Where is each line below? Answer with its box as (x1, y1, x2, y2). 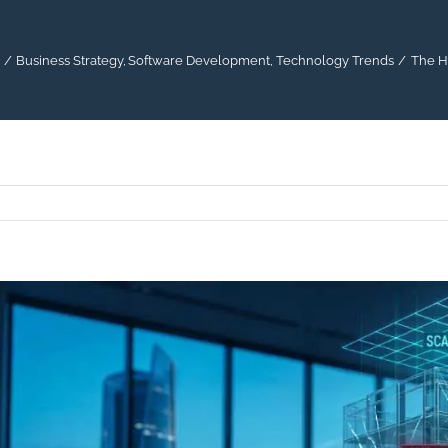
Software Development (128, 52, 271, 68)
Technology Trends (275, 52, 394, 68)
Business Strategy (16, 52, 124, 68)
